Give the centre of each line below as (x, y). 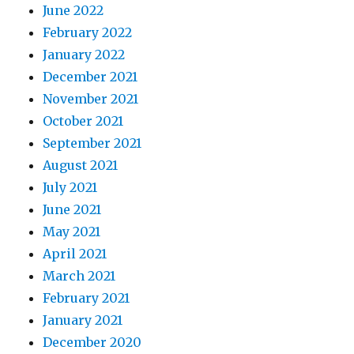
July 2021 (70, 188)
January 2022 (84, 55)
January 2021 (83, 320)
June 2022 (73, 11)
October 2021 (83, 121)
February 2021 (87, 298)
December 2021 (90, 77)
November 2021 (91, 99)
